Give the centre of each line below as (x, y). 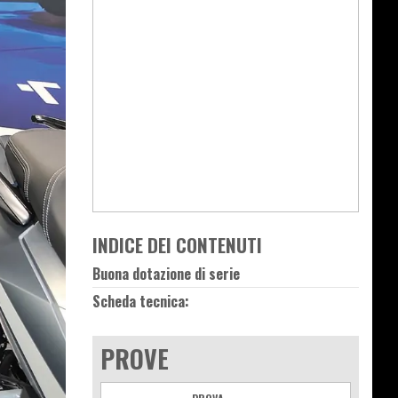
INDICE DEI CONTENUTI (177, 245)
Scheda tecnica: (141, 302)
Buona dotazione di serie (166, 274)
